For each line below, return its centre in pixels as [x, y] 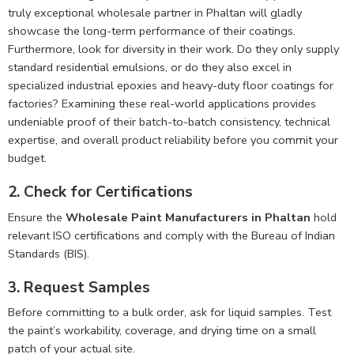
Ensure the [37, 217]
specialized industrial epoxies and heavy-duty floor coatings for [171, 86]
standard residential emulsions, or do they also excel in [150, 68]
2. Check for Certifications [100, 192]
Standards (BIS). [49, 253]
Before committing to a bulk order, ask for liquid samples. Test [169, 313]
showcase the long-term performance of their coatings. [152, 31]
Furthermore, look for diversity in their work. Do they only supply [173, 49]
